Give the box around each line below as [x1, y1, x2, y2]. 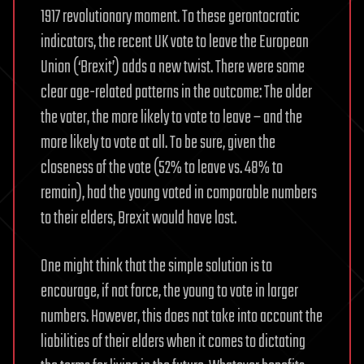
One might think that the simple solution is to [41, 253, 272, 280]
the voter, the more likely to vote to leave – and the [41, 104, 302, 132]
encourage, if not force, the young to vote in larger [41, 278, 298, 305]
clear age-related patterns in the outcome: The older [41, 79, 312, 106]
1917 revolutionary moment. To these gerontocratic [41, 3, 300, 31]
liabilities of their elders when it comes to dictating [41, 328, 305, 356]
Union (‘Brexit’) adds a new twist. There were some [41, 54, 305, 81]
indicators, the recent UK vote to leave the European [41, 28, 309, 56]
